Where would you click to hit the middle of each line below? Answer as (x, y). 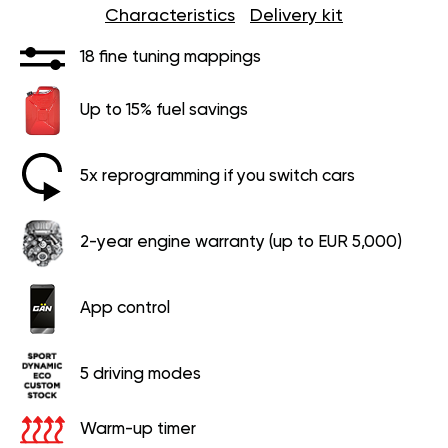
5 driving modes (140, 374)
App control (125, 308)
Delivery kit (296, 15)
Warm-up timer (138, 429)
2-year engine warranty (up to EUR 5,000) (241, 242)
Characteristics (170, 15)
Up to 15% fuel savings (164, 110)
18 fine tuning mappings (170, 58)
